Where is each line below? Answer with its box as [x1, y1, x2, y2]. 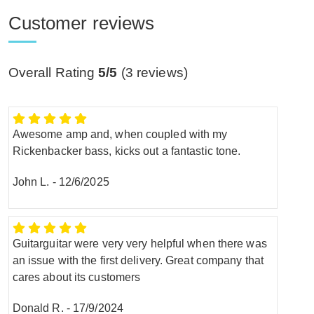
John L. [12, 175, 50, 188]
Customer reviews [8, 13, 155, 34]
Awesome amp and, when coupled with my [12, 128, 228, 140]
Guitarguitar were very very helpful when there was [12, 237, 267, 250]
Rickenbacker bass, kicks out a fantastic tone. [12, 144, 241, 157]
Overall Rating [8, 65, 99, 80]
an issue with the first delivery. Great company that [12, 254, 264, 266]
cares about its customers [12, 271, 141, 283]
